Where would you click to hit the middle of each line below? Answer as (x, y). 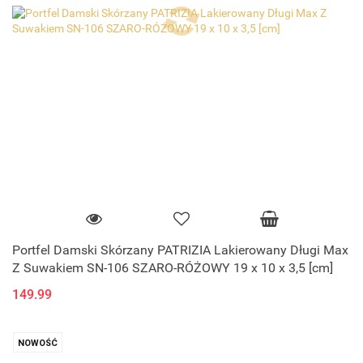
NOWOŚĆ (38, 344)
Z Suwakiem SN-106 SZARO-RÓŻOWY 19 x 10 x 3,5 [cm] (173, 268)
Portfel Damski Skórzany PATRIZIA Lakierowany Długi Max (180, 250)
